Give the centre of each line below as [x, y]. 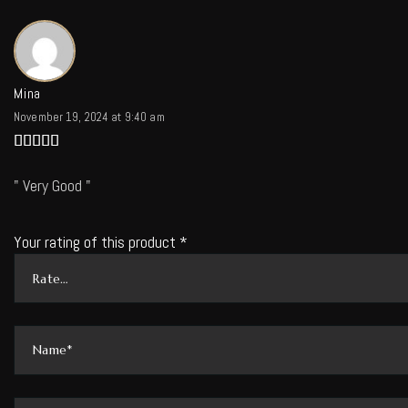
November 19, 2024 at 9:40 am [89, 117]
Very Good [52, 185]
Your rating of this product [97, 242]
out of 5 [90, 166]
